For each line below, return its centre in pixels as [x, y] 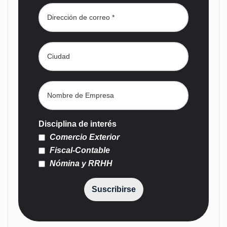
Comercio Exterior [84, 137]
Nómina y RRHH [80, 163]
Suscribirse [113, 189]
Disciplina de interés [78, 124]
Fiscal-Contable [79, 150]
